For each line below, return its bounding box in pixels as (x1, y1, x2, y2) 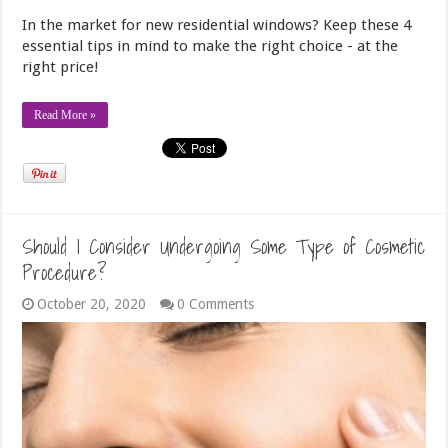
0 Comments (177, 295, 255, 312)
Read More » (34, 107, 97, 122)
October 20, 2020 (37, 295, 147, 312)
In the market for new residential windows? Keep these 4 (22, 15, 412, 34)
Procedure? (22, 256, 107, 289)
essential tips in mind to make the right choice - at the (22, 36, 399, 55)
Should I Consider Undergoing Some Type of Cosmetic (22, 230, 426, 263)
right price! (22, 57, 99, 76)
